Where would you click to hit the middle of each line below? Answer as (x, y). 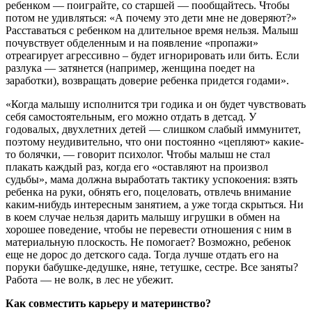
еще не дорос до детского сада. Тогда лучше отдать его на (142, 254)
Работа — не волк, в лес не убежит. (89, 279)
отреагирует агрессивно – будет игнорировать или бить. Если (153, 55)
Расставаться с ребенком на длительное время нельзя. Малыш (152, 30)
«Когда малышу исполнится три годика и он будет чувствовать (156, 104)
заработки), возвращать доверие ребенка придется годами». (147, 80)
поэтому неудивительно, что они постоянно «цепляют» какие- (155, 141)
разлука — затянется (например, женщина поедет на (130, 68)
